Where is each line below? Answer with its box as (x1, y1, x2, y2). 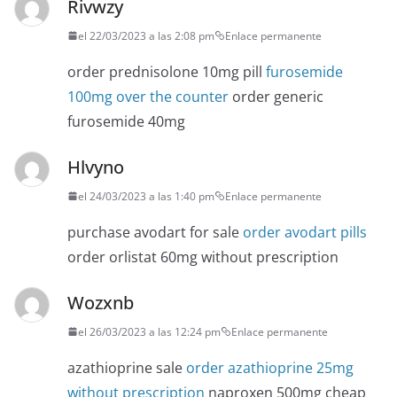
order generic (229, 86, 323, 106)
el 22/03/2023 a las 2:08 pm (78, 27, 214, 43)
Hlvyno (67, 154, 124, 179)
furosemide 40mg (67, 111, 185, 131)
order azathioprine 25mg (186, 357, 354, 378)
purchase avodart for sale (67, 222, 243, 242)
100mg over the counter (67, 86, 229, 106)
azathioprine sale (67, 357, 186, 378)
